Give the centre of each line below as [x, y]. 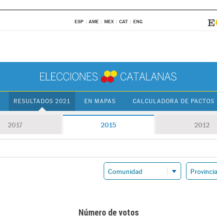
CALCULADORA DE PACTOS [173, 101]
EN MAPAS [100, 101]
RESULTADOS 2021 [42, 101]
